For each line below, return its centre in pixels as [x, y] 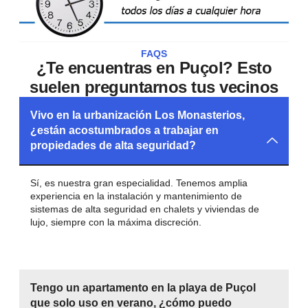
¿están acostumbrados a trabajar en [124, 131]
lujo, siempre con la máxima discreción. [116, 222]
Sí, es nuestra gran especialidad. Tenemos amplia [139, 183]
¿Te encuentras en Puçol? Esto [154, 68]
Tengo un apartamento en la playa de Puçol [143, 288]
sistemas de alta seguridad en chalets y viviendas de [145, 209]
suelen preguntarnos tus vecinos [154, 87]
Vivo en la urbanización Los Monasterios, [137, 115]
